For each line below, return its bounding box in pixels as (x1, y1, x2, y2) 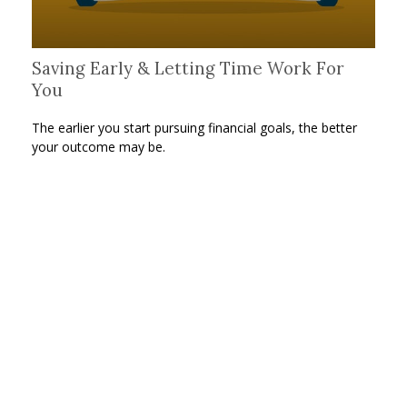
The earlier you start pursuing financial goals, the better (32, 119, 357, 137)
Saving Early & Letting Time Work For (32, 57, 344, 80)
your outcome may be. (32, 138, 165, 156)
